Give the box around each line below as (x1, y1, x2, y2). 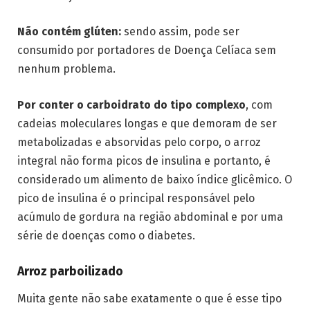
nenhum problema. (17, 62, 116, 76)
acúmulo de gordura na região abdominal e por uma (17, 210, 283, 224)
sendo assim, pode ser (121, 25, 239, 39)
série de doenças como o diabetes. (17, 229, 195, 243)
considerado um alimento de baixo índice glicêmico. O (17, 173, 292, 187)
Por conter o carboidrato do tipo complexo (17, 98, 246, 112)
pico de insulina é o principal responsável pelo (17, 192, 255, 206)
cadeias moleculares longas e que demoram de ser (17, 117, 277, 131)
